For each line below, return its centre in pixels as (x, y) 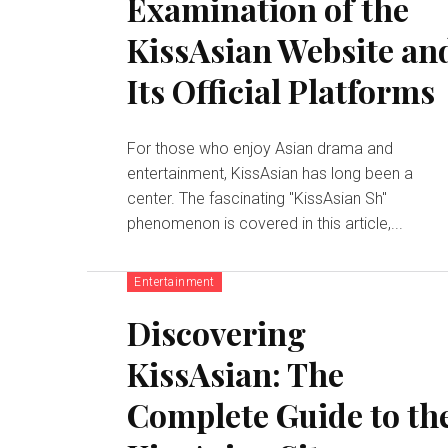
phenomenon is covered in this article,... (265, 224)
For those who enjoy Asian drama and (260, 149)
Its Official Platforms (281, 91)
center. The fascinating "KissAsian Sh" (257, 199)
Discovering (217, 332)
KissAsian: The (236, 373)
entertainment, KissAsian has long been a (270, 174)
